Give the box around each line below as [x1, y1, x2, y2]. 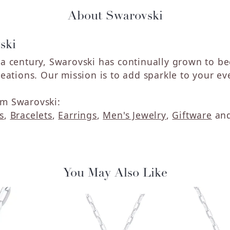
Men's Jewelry [103, 109, 166, 122]
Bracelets [10, 109, 52, 122]
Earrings [58, 109, 97, 122]
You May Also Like [63, 167, 167, 180]
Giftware [172, 109, 212, 122]
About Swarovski [67, 10, 163, 23]
